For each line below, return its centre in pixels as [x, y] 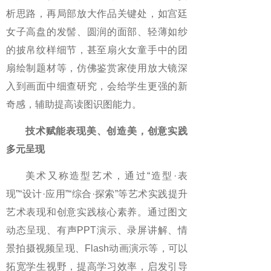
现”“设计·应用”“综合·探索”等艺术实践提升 [97, 194]
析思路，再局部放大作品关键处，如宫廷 [97, 14]
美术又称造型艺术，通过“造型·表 [106, 176]
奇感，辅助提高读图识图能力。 [74, 104]
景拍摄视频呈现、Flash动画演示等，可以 [97, 248]
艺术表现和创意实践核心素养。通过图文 [97, 212]
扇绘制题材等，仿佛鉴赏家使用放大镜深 [97, 68]
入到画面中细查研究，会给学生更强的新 [97, 86]
